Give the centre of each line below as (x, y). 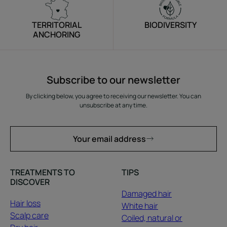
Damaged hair (146, 194)
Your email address (109, 139)
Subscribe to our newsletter (113, 80)
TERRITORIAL (56, 25)
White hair (140, 206)
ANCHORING (56, 35)
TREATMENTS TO (43, 173)
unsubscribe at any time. (113, 105)
